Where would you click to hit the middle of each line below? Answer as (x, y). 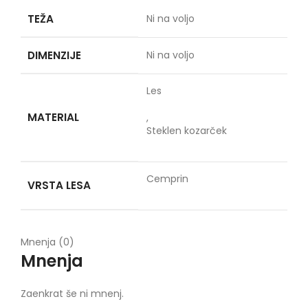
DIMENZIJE (54, 56)
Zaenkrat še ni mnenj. (72, 294)
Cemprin (167, 179)
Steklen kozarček (187, 131)
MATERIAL (53, 118)
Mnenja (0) (47, 242)
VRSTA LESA (59, 186)
